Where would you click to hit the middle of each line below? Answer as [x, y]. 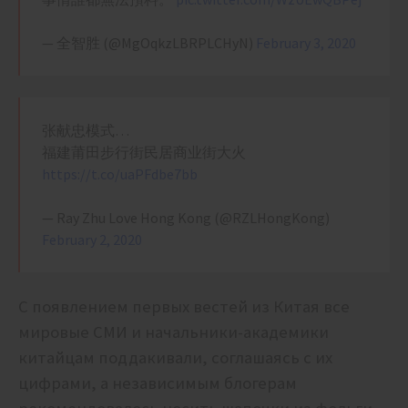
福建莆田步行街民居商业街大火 [144, 153]
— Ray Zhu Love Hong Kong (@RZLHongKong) [186, 218]
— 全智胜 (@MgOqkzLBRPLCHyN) [149, 43]
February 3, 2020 [306, 43]
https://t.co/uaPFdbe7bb [120, 174]
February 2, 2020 [92, 240]
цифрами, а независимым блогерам [158, 383]
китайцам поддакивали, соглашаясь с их [175, 358]
